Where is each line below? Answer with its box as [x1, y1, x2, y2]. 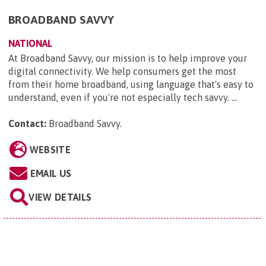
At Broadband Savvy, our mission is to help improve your [8, 52, 247, 64]
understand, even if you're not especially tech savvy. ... [8, 91, 237, 103]
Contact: [8, 118, 46, 129]
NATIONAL [8, 37, 52, 49]
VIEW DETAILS [28, 191, 92, 202]
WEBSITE [29, 144, 71, 155]
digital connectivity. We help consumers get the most [8, 65, 236, 77]
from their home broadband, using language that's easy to [8, 78, 254, 90]
